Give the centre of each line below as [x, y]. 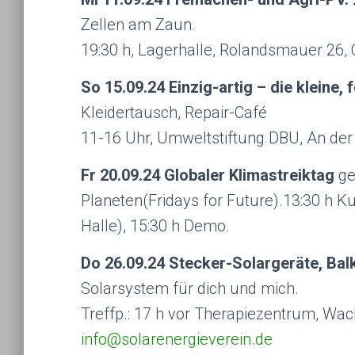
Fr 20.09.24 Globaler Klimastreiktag [210, 175]
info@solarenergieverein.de [177, 339]
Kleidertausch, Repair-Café [174, 113]
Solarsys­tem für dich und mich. [190, 288]
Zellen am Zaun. [138, 25]
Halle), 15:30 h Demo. [155, 226]
